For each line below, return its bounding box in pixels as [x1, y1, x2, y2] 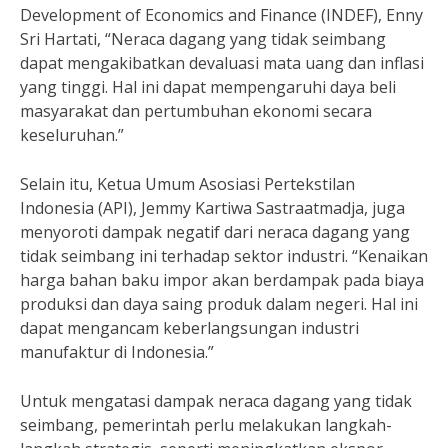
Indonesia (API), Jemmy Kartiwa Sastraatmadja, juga [20, 197, 405, 219]
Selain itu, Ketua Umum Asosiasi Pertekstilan [20, 173, 355, 195]
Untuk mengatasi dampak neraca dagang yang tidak [20, 390, 412, 412]
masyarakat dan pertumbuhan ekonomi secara [20, 100, 372, 122]
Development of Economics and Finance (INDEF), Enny [20, 4, 423, 26]
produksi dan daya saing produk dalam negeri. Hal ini [20, 293, 418, 315]
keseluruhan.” [20, 124, 124, 146]
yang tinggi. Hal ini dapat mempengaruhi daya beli [20, 76, 396, 98]
